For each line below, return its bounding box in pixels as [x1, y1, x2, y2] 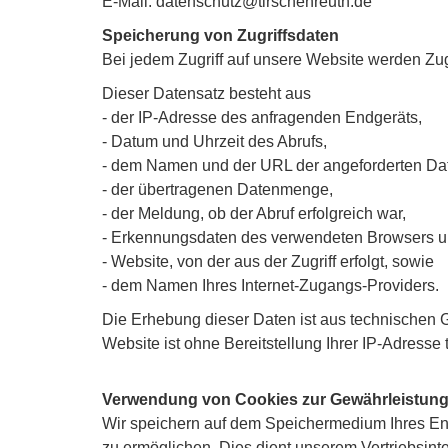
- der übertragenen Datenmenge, [102, 180, 333, 198]
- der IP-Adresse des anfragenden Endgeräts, [102, 108, 422, 126]
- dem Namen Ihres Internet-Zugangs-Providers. [102, 276, 439, 294]
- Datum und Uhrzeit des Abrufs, [102, 132, 327, 150]
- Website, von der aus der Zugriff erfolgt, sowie [102, 252, 434, 270]
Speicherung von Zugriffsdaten [102, 26, 339, 44]
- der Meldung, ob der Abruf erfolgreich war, [102, 204, 406, 222]
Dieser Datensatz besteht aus [102, 84, 311, 102]
